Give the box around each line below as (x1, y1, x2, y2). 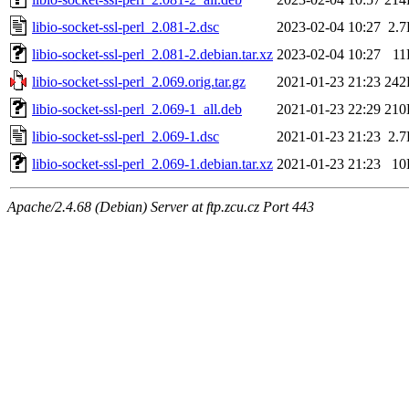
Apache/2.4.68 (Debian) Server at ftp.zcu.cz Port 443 (7, 198, 314, 215)
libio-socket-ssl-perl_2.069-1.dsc (32, 128, 219, 144)
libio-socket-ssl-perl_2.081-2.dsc (32, 18, 219, 35)
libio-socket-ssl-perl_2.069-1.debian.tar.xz (32, 155, 273, 172)
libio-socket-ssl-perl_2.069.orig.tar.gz (32, 73, 246, 89)
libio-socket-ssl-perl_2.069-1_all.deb (32, 100, 242, 117)
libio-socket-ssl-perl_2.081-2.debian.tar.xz (32, 46, 273, 62)
